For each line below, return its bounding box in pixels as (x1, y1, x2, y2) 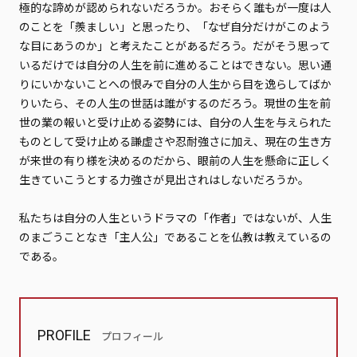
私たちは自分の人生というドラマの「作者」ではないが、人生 (18, 210, 331, 226)
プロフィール (101, 328, 164, 343)
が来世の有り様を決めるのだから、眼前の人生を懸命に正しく (18, 152, 331, 168)
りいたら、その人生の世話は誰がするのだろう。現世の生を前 (18, 95, 331, 111)
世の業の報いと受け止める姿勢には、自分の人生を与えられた (18, 114, 331, 130)
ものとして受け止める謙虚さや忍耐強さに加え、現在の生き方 (18, 133, 331, 149)
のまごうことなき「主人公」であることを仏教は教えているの (18, 229, 331, 245)
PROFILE (37, 327, 92, 343)
